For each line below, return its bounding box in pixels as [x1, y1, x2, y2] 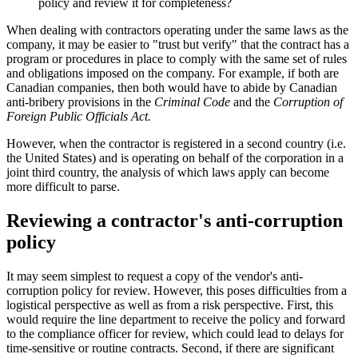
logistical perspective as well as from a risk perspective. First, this [6, 297, 333, 312]
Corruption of [273, 94, 343, 109]
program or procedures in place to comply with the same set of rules [6, 51, 347, 66]
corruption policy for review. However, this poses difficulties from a [6, 283, 347, 297]
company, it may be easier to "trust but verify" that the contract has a [6, 37, 349, 51]
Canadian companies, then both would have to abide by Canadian [6, 80, 337, 94]
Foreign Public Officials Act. [6, 109, 151, 123]
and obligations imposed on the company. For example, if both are [6, 66, 339, 80]
